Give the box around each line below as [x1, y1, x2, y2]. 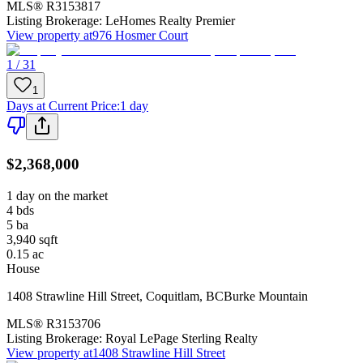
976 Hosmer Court [92, 28, 188, 43]
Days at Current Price [6, 99, 117, 113]
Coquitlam [146, 288, 199, 303]
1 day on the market [6, 188, 108, 203]
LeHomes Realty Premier [105, 14, 235, 28]
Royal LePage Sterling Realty [105, 331, 258, 345]
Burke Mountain [224, 288, 308, 303]
